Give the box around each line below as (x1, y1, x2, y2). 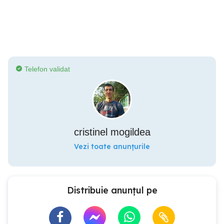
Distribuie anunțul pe (66, 184, 157, 196)
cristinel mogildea (73, 126, 150, 137)
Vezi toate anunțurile (74, 142, 150, 151)
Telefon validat (24, 65, 70, 73)
